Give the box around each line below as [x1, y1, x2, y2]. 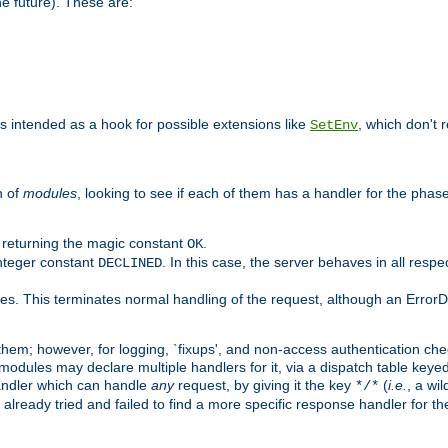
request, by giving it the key [174, 376, 355, 393]
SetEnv [310, 116, 358, 133]
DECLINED [98, 254, 162, 271]
